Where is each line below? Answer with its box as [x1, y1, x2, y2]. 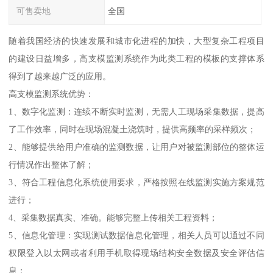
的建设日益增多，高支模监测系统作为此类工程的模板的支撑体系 [9, 54, 264, 64]
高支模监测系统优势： [9, 89, 94, 99]
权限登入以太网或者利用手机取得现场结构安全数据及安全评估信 [9, 248, 264, 258]
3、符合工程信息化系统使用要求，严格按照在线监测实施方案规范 [9, 177, 264, 188]
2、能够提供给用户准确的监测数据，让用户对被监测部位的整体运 [9, 142, 264, 152]
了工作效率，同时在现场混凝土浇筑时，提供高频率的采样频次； [9, 124, 257, 135]
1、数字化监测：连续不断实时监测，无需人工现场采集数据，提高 [9, 107, 264, 117]
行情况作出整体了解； [9, 160, 94, 170]
